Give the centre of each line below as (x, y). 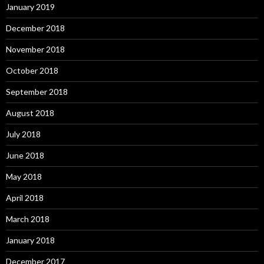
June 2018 (25, 155)
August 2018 (30, 113)
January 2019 (30, 6)
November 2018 (35, 49)
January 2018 (30, 240)
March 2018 (28, 219)
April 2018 (25, 197)
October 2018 (32, 70)
